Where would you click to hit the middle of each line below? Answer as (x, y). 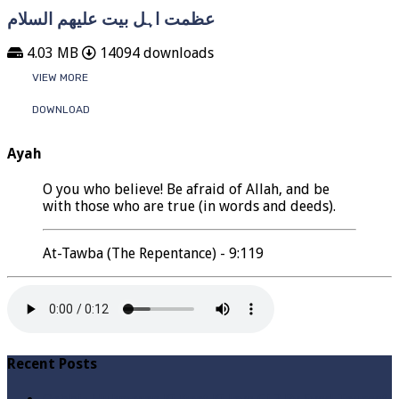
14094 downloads (155, 53)
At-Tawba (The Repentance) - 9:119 (153, 253)
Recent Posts (52, 364)
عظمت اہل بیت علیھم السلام (111, 19)
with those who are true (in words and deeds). (189, 206)
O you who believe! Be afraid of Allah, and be (186, 189)
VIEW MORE (60, 78)
